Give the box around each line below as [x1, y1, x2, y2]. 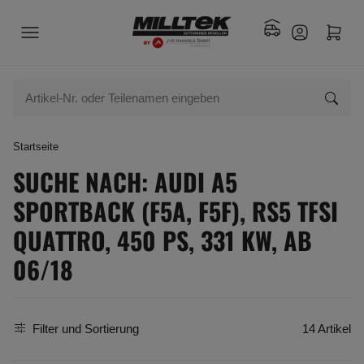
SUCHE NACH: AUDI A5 [13, 162, 237, 200]
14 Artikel [302, 321, 351, 336]
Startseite [13, 140, 58, 153]
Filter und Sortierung [32, 321, 139, 336]
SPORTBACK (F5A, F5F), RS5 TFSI [13, 192, 338, 229]
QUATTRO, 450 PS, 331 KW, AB [13, 221, 312, 258]
